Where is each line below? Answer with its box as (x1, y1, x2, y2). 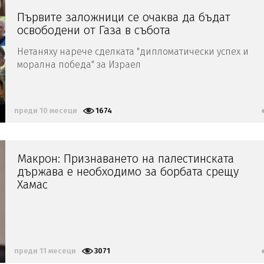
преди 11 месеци (14, 246, 76, 256)
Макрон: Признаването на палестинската (17, 151, 234, 166)
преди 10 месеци (14, 106, 77, 115)
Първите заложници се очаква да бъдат (17, 10, 230, 25)
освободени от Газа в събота (17, 23, 170, 38)
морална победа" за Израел (17, 59, 141, 71)
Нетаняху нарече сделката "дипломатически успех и (17, 46, 249, 58)
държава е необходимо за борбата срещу (17, 164, 239, 179)
